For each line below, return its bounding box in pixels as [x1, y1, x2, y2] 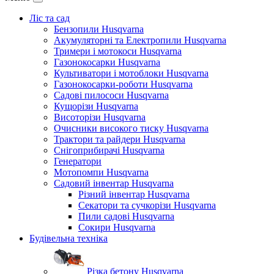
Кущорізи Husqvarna [54, 101, 138, 111]
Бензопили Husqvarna [54, 24, 144, 34]
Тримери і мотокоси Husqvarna [54, 46, 182, 56]
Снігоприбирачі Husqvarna [54, 145, 165, 155]
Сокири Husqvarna [78, 222, 155, 232]
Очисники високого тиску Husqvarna [54, 123, 209, 133]
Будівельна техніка [29, 233, 108, 243]
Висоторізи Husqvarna [54, 112, 146, 122]
